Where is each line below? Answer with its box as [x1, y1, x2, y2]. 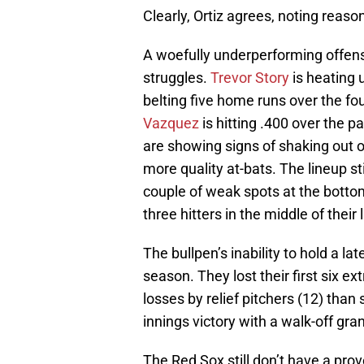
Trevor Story [210, 69, 289, 87]
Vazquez [143, 115, 199, 132]
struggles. [143, 69, 210, 87]
